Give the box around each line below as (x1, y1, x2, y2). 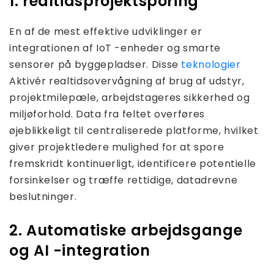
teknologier (181, 57, 241, 72)
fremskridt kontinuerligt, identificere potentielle (9, 156, 257, 171)
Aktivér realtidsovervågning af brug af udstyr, (9, 73, 245, 88)
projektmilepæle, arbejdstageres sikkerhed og (9, 90, 250, 105)
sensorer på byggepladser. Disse (9, 57, 182, 72)
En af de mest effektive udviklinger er (9, 24, 202, 39)
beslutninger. (9, 189, 77, 204)
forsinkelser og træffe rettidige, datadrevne (9, 172, 238, 187)
